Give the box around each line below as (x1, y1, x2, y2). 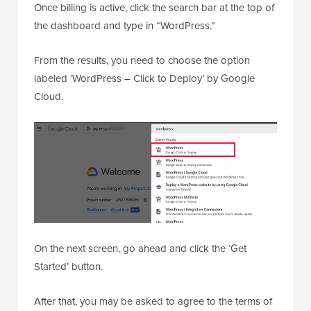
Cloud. (34, 88, 63, 104)
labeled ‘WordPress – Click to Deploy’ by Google (34, 70, 255, 86)
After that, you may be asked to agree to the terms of (34, 294, 272, 310)
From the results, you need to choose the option (34, 52, 250, 68)
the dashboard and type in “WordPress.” (34, 17, 215, 33)
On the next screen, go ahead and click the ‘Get (34, 241, 246, 257)
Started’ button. (34, 259, 103, 275)
